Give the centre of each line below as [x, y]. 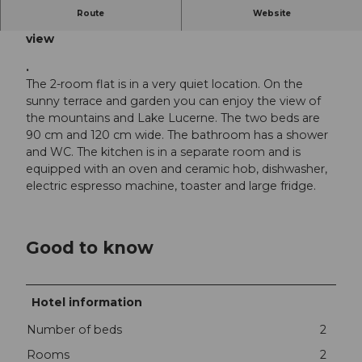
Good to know [90, 247]
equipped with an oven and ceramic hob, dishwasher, [177, 169]
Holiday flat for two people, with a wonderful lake [179, 22]
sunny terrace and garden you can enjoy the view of [173, 101]
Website [271, 14]
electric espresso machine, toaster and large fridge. [171, 186]
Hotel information [87, 302]
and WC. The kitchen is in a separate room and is [163, 152]
